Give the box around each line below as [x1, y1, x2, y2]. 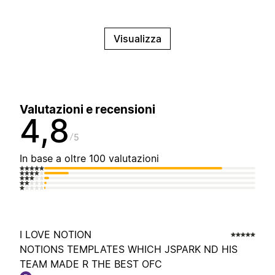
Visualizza [114, 33, 161, 45]
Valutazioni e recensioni [20, 103, 155, 117]
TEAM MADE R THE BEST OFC [20, 258, 162, 271]
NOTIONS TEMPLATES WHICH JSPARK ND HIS [20, 243, 238, 256]
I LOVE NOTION [20, 228, 91, 241]
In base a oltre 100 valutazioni [20, 152, 159, 165]
